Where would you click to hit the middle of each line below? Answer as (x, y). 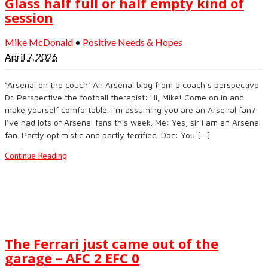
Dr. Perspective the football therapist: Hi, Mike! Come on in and (124, 98)
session (29, 18)
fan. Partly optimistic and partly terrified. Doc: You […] (108, 135)
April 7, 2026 (31, 57)
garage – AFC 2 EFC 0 (72, 258)
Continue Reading (36, 156)
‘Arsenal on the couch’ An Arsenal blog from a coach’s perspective (132, 85)
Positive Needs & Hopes (133, 42)
